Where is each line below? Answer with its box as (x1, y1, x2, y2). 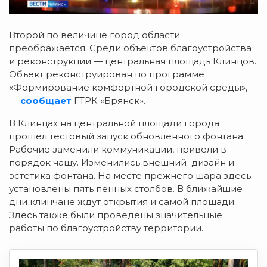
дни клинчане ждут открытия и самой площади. (9, 196, 236, 208)
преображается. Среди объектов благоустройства (9, 42, 252, 54)
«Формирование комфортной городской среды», (9, 82, 247, 94)
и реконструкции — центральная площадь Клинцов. (9, 55, 256, 67)
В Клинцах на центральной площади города (9, 117, 219, 129)
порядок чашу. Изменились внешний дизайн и (9, 157, 234, 169)
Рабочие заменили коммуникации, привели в (9, 144, 226, 156)
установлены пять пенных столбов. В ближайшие (9, 183, 243, 195)
